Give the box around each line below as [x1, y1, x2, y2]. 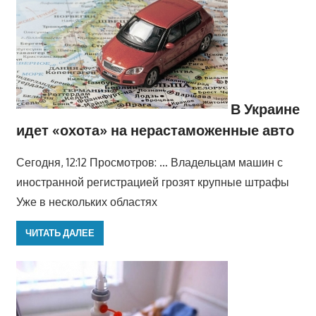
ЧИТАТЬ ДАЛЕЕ [25, 227, 95, 239]
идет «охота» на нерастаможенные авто [16, 120, 294, 139]
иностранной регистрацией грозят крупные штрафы [16, 174, 289, 189]
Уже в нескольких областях [16, 194, 157, 209]
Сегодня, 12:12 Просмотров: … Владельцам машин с [16, 154, 283, 169]
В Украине [230, 99, 300, 118]
